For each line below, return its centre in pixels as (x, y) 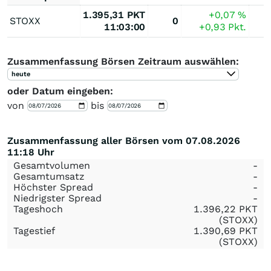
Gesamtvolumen (52, 165)
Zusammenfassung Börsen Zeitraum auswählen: (123, 61)
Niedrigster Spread (57, 198)
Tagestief (34, 231)
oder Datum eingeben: (60, 91)
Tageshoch (38, 209)
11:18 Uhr (31, 152)
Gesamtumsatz (49, 176)
